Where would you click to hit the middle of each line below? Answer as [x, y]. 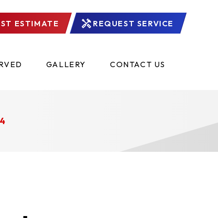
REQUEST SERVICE [133, 23]
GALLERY [66, 64]
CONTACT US [137, 64]
